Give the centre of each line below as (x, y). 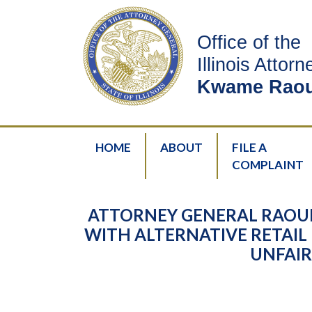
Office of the (249, 42)
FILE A (249, 147)
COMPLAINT (268, 165)
